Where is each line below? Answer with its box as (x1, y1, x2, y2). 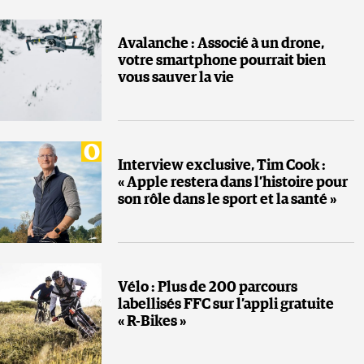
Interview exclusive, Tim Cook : (118, 158, 326, 173)
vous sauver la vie (118, 70, 234, 85)
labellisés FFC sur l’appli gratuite (118, 297, 334, 312)
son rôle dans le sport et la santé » (118, 192, 336, 207)
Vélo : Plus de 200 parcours (118, 279, 297, 295)
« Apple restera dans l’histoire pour (118, 175, 348, 190)
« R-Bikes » (118, 314, 186, 329)
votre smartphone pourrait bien (118, 53, 326, 68)
